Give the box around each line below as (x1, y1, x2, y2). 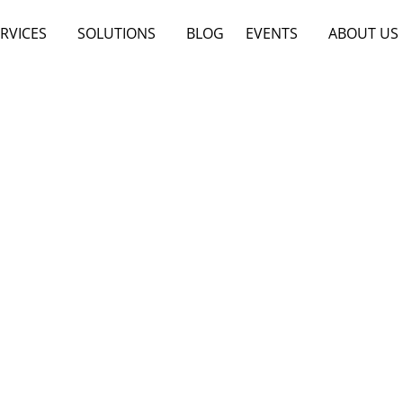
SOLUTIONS (77, 23, 157, 43)
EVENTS (246, 23, 299, 43)
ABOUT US (328, 23, 399, 43)
